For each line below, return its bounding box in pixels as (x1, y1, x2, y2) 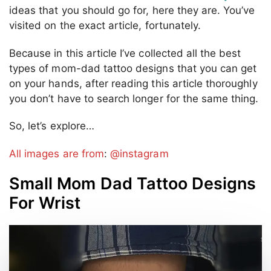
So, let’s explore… (9, 120, 94, 132)
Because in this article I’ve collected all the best (9, 47, 241, 59)
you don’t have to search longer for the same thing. (9, 92, 259, 105)
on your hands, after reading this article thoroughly (9, 77, 258, 90)
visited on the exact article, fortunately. (9, 19, 201, 32)
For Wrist (9, 192, 81, 213)
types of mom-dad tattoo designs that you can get (9, 62, 257, 74)
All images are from (9, 147, 104, 160)
